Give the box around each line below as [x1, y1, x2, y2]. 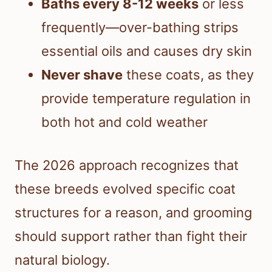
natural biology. [15, 252, 110, 268]
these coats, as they [123, 67, 254, 83]
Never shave [41, 67, 123, 83]
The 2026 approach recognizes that [15, 157, 239, 174]
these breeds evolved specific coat [15, 181, 236, 197]
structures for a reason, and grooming [15, 205, 252, 221]
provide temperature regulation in [41, 90, 251, 107]
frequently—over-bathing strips [41, 19, 239, 36]
